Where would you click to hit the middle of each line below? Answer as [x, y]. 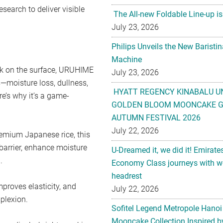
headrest [127, 176]
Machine [127, 59]
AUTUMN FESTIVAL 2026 [156, 118]
